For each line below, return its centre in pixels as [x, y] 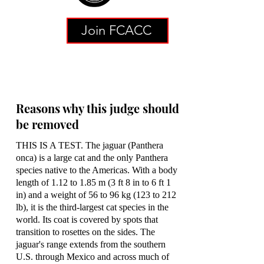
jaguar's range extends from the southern [91, 244]
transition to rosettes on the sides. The [85, 232]
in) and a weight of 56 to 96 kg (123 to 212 [96, 195]
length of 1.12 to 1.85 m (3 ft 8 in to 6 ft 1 [93, 182]
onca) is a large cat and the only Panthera [92, 158]
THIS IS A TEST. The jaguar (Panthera [90, 145]
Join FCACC [116, 30]
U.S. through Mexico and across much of [93, 257]
